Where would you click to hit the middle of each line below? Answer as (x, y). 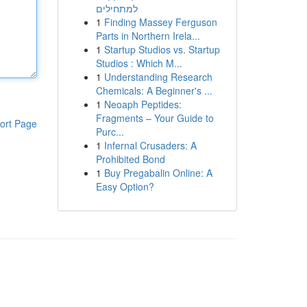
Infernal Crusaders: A (150, 145)
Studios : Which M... (139, 63)
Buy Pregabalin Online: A (158, 173)
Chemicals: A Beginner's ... (154, 90)
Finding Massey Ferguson (160, 22)
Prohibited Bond (130, 159)
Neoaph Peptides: (143, 104)
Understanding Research (158, 77)
